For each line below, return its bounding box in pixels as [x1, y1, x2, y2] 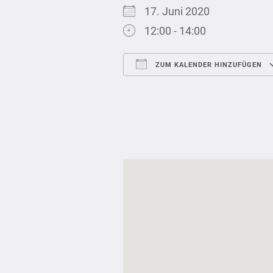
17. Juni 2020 [144, 5, 219, 18]
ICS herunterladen [144, 82, 232, 94]
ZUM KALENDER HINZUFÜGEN [153, 61, 262, 69]
